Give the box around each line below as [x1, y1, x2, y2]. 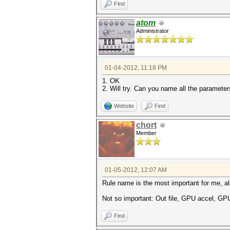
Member [136, 130, 157, 136]
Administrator [136, 28, 169, 34]
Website [114, 103, 134, 109]
